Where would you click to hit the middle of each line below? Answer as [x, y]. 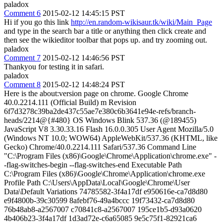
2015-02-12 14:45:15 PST [84, 13]
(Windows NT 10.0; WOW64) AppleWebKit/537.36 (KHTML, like [111, 138]
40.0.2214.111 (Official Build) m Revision [70, 102]
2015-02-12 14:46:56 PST [84, 58]
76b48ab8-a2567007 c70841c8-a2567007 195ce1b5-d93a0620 [103, 209]
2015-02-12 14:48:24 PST [84, 84]
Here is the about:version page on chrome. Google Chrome [96, 93]
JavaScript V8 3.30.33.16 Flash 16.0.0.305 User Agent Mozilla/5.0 [109, 129]
